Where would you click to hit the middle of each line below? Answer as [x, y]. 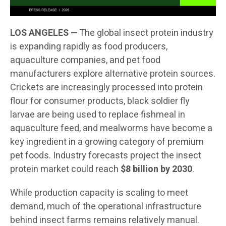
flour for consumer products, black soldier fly [100, 101]
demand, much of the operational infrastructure [106, 207]
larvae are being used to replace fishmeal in [98, 115]
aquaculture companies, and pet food [85, 61]
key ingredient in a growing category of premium [107, 142]
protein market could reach [65, 169]
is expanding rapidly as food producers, [89, 47]
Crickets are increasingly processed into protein [106, 88]
